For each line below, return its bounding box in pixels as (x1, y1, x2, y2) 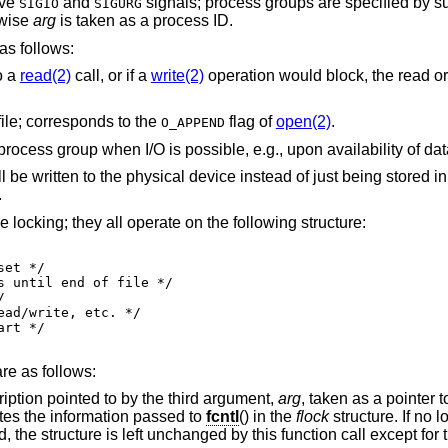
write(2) (150, 67, 204, 85)
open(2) (275, 113, 331, 131)
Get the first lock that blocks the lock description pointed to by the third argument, (167, 390, 278, 408)
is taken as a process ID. (55, 12, 233, 30)
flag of (224, 113, 276, 131)
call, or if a (70, 67, 151, 85)
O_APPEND (160, 115, 225, 131)
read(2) (19, 67, 71, 85)
